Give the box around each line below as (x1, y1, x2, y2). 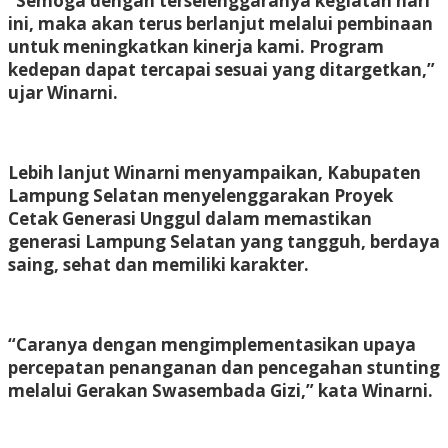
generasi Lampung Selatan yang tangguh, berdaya (8, 229, 440, 253)
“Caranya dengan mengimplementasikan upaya (8, 332, 416, 356)
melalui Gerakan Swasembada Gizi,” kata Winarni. (8, 378, 433, 402)
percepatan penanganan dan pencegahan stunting (8, 355, 440, 379)
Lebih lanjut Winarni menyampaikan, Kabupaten (8, 160, 421, 184)
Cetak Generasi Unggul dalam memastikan (8, 206, 372, 230)
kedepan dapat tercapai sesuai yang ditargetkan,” (8, 57, 435, 81)
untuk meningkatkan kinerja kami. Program (8, 34, 384, 58)
